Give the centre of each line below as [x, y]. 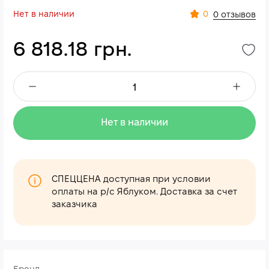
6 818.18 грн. [73, 51]
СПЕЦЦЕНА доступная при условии [131, 180]
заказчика [74, 205]
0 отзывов [234, 15]
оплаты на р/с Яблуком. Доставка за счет [144, 192]
